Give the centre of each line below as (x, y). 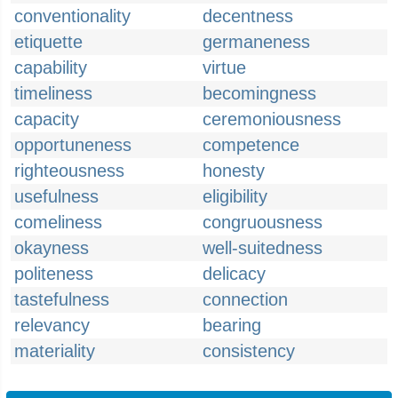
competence (251, 145)
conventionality (72, 16)
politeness (54, 274)
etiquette (48, 42)
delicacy (234, 274)
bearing (232, 325)
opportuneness (73, 145)
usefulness (56, 196)
